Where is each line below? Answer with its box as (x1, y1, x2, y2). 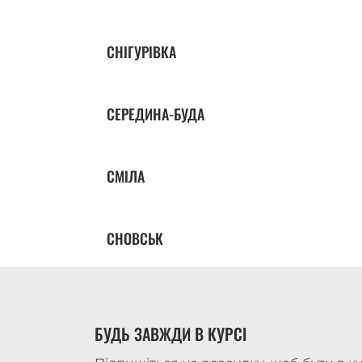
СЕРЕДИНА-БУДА (107, 103, 204, 125)
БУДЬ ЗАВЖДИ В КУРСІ (95, 322, 246, 347)
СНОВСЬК (107, 228, 163, 250)
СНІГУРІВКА (107, 41, 176, 63)
